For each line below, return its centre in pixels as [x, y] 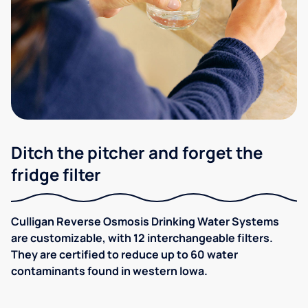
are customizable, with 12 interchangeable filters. [142, 238]
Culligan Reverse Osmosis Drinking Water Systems [145, 222]
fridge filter [56, 175]
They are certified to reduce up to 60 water [124, 255]
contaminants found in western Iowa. [109, 271]
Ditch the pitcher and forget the [137, 153]
